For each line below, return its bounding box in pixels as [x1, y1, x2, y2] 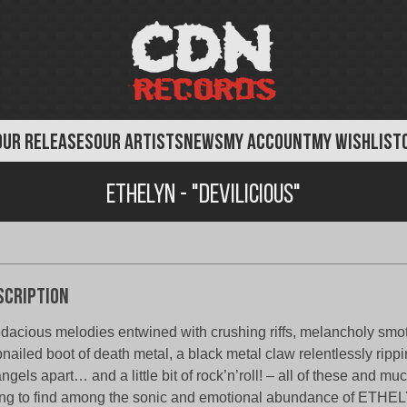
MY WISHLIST [312, 133, 402, 154]
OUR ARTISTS [94, 133, 184, 154]
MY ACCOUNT [223, 133, 312, 154]
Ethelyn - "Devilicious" [106, 181, 301, 210]
